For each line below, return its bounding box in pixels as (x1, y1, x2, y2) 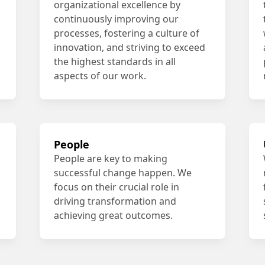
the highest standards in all (53, 55, 176, 68)
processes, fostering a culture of (53, 27, 199, 40)
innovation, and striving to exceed (53, 41, 205, 54)
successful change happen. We (53, 166, 192, 179)
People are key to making (53, 152, 167, 165)
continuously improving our (53, 12, 179, 25)
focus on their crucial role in (53, 180, 179, 193)
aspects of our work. (53, 69, 146, 82)
